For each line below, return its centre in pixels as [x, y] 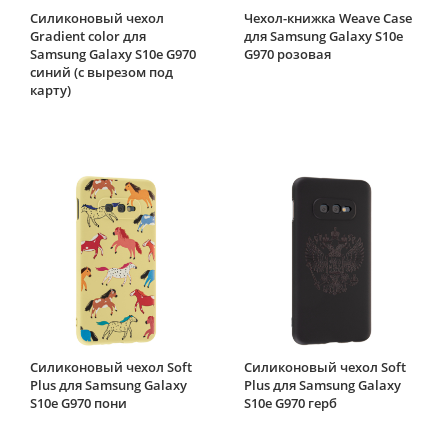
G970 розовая [287, 53]
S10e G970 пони [78, 402]
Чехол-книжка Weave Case [328, 17]
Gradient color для [88, 35]
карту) [50, 89]
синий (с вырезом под [101, 71]
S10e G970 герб [290, 402]
